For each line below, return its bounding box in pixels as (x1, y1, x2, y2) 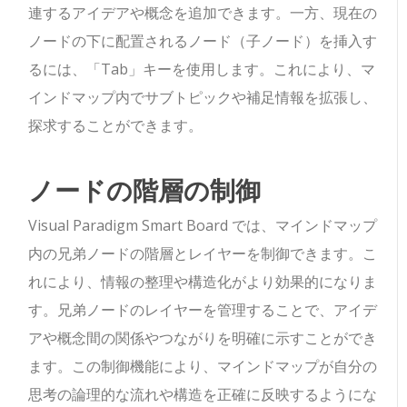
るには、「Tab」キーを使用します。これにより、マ (28, 59, 376, 80)
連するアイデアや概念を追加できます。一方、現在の (28, 3, 378, 24)
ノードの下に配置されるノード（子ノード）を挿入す (28, 31, 378, 52)
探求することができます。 (28, 115, 203, 136)
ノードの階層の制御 (28, 171, 262, 209)
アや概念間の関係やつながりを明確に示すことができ (28, 328, 378, 349)
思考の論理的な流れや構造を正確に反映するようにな (28, 384, 378, 405)
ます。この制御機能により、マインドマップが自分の (28, 356, 378, 377)
